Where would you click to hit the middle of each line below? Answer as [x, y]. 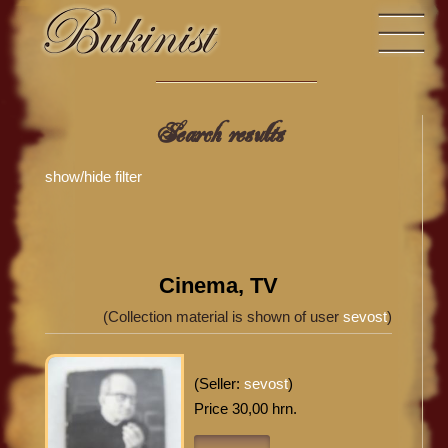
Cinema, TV [218, 285]
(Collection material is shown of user [223, 316]
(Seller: [218, 384]
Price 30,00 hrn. [245, 409]
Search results [218, 133]
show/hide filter [93, 176]
